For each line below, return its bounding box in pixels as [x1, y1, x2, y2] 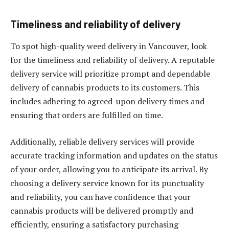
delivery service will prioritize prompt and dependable [10, 68, 210, 80]
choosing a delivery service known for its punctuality [10, 177, 204, 189]
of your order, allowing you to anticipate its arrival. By [10, 163, 208, 175]
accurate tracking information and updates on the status [10, 149, 218, 161]
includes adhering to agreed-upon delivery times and [10, 96, 204, 107]
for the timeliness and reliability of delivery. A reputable [10, 54, 215, 66]
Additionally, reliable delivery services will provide [10, 135, 194, 147]
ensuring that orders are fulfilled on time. [10, 109, 165, 121]
